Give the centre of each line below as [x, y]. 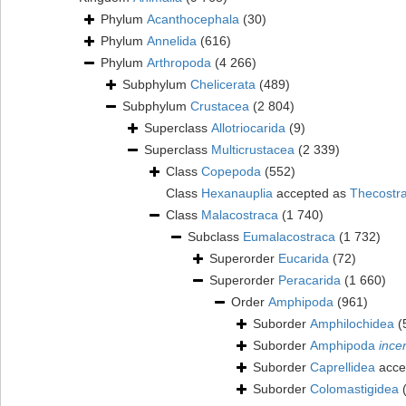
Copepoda [231, 172]
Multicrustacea [253, 150]
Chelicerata [223, 85]
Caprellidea [343, 367]
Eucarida [304, 259]
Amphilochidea [352, 324]
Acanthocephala [193, 19]
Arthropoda [179, 63]
